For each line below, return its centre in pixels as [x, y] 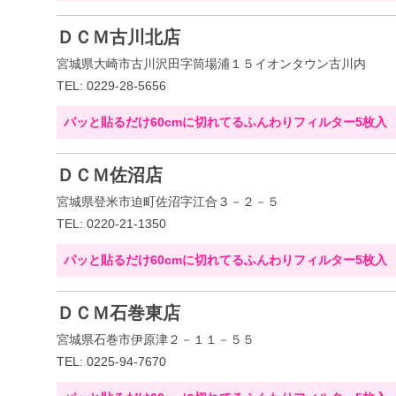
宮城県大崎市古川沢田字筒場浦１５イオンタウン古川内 [211, 64]
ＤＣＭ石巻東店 [118, 313]
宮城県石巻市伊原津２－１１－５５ [156, 339]
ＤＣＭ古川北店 [118, 37]
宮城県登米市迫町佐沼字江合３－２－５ [168, 202]
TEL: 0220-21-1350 [111, 224]
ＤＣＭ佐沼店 [110, 175]
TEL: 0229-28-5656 [111, 86]
